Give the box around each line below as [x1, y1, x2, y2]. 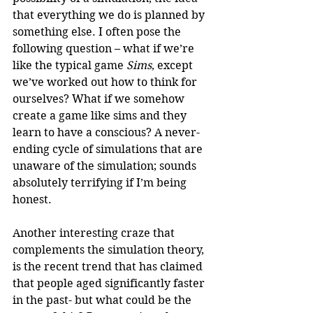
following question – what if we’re [13, 42, 197, 55]
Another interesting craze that [13, 226, 177, 240]
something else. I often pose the [13, 25, 184, 38]
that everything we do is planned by [13, 8, 208, 22]
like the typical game [13, 59, 126, 72]
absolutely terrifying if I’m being [13, 176, 189, 189]
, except [152, 59, 196, 72]
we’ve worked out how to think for [13, 75, 200, 89]
